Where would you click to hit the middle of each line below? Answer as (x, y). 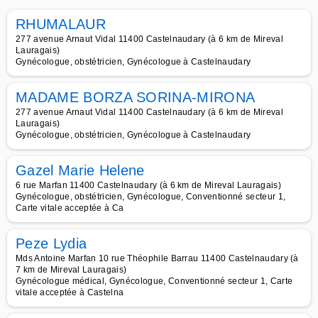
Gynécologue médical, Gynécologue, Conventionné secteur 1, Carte (154, 281)
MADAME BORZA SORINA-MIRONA (136, 97)
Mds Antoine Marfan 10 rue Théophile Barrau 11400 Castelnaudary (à (157, 258)
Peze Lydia (51, 243)
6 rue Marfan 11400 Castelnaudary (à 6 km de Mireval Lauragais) (148, 185)
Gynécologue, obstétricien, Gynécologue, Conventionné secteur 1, (151, 197)
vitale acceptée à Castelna (70, 292)
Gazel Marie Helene (80, 170)
